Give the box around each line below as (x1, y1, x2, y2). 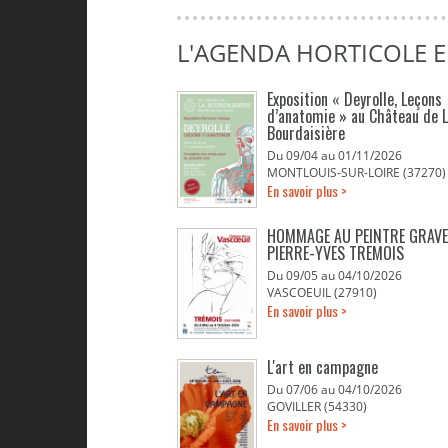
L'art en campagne (267, 355, 378, 379)
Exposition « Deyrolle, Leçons (267, 87, 442, 111)
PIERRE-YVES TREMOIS (267, 241, 404, 265)
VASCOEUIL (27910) (267, 284, 377, 301)
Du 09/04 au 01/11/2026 (267, 147, 402, 164)
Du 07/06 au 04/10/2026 (267, 381, 402, 398)
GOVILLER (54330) (267, 398, 367, 415)
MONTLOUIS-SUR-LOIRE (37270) (267, 164, 446, 181)
